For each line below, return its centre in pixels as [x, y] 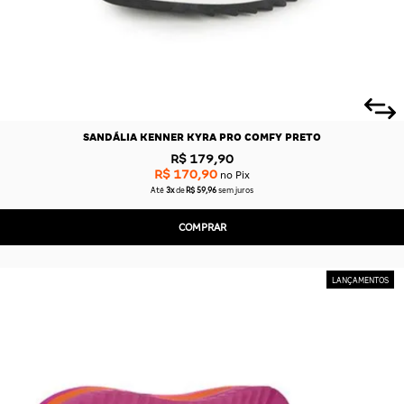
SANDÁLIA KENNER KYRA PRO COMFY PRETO [202, 138]
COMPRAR [202, 227]
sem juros [236, 191]
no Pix [234, 174]
